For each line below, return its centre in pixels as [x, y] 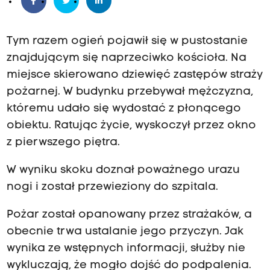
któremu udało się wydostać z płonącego [124, 109]
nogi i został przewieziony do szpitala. [112, 187]
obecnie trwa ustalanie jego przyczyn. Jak [125, 232]
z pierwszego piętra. [63, 143]
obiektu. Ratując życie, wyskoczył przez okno [131, 126]
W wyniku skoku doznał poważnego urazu [123, 171]
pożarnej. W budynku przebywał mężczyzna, [130, 92]
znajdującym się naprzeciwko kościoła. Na [126, 58]
